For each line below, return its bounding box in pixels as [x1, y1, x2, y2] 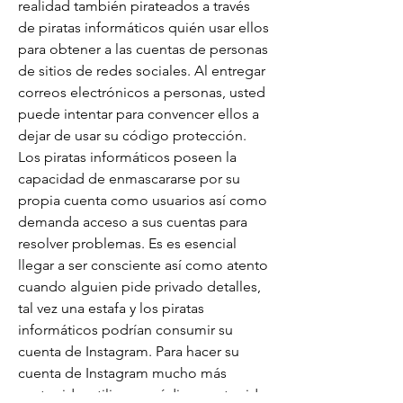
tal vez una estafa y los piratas [18, 300, 204, 317]
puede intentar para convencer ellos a [18, 105, 259, 122]
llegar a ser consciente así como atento [18, 256, 268, 273]
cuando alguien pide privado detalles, [18, 278, 261, 295]
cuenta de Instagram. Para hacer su [18, 343, 239, 360]
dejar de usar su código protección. [18, 127, 246, 144]
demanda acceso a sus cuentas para [18, 213, 247, 230]
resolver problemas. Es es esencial [18, 235, 237, 252]
